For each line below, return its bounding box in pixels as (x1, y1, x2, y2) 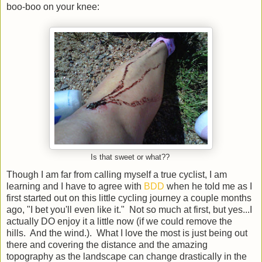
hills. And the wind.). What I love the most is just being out (6, 227, 247, 238)
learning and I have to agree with (6, 181, 144, 191)
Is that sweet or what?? (90, 153, 172, 161)
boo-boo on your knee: (6, 1, 99, 12)
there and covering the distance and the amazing (6, 239, 208, 250)
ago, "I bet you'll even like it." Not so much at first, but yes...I (6, 204, 252, 215)
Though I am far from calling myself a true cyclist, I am (6, 169, 227, 180)
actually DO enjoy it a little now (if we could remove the (6, 216, 232, 226)
